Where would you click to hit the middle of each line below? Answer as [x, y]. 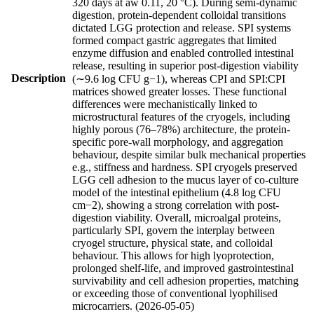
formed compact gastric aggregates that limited [175, 40]
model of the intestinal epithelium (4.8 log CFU [177, 192]
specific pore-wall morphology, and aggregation [178, 142]
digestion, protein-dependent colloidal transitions [179, 15]
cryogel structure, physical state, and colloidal [172, 243]
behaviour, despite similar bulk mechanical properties [189, 154]
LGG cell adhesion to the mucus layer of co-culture [185, 179]
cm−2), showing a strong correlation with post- [176, 205]
